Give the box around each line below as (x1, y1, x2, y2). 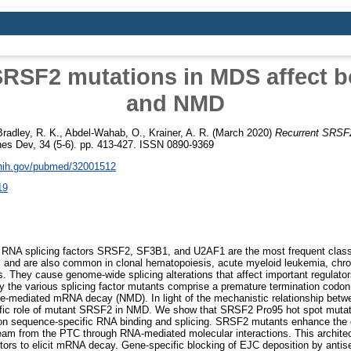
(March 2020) (209, 126, 275, 139)
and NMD (126, 90, 225, 116)
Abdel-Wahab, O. (65, 126, 143, 139)
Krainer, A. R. (149, 126, 209, 139)
